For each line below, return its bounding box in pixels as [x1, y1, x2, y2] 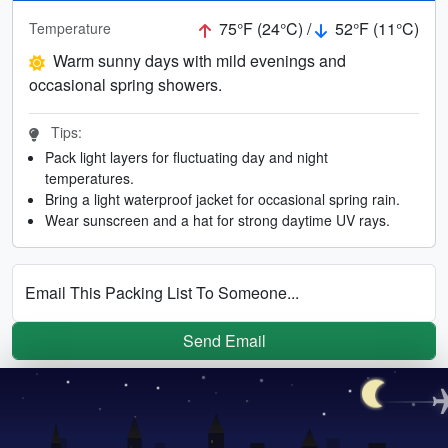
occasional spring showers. [29, 72, 222, 96]
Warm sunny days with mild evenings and [53, 48, 346, 72]
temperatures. [45, 167, 134, 188]
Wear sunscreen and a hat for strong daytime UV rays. [45, 209, 390, 230]
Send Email [182, 328, 266, 352]
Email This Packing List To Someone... [25, 280, 299, 304]
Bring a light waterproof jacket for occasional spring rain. [45, 188, 400, 209]
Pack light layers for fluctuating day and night [45, 146, 328, 167]
